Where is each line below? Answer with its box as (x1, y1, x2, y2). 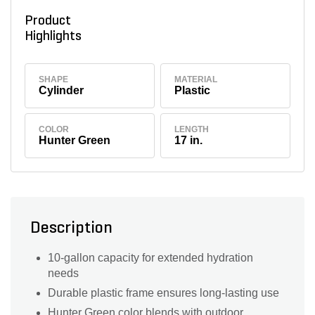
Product (24, 14, 71, 28)
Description (30, 220, 112, 238)
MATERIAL (174, 74, 218, 84)
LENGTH (174, 124, 210, 135)
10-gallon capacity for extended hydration (48, 252, 253, 264)
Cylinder (39, 84, 84, 96)
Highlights (24, 30, 87, 44)
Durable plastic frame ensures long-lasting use (48, 287, 279, 300)
